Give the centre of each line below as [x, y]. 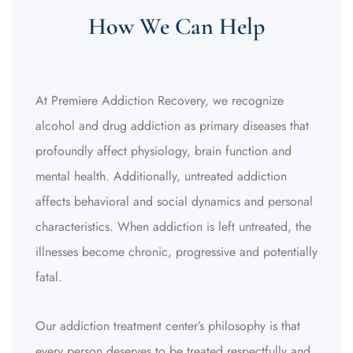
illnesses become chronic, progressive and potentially [176, 252]
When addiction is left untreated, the [214, 227]
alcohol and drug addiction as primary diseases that [172, 126]
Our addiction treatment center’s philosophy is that [168, 326]
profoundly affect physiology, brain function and [163, 151]
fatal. [49, 277]
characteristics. [76, 227]
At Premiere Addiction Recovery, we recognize [160, 100]
